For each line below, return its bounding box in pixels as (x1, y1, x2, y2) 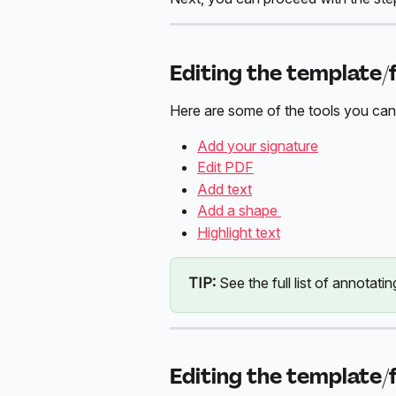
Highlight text (197, 223, 280, 241)
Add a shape (197, 202, 281, 220)
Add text (197, 179, 252, 198)
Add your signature (197, 136, 318, 155)
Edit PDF (197, 158, 254, 177)
